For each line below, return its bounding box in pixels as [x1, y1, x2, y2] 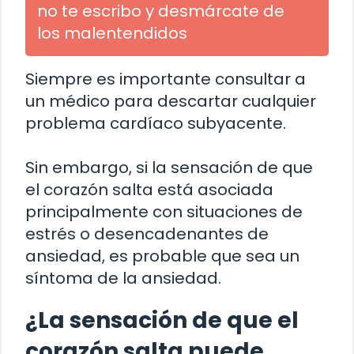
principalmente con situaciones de [25, 201, 303, 224]
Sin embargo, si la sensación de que [25, 156, 313, 179]
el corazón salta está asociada [25, 179, 273, 201]
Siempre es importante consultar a [25, 68, 306, 91]
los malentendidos [37, 22, 187, 45]
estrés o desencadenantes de [25, 223, 269, 246]
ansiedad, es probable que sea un [25, 245, 299, 268]
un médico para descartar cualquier [25, 90, 316, 113]
